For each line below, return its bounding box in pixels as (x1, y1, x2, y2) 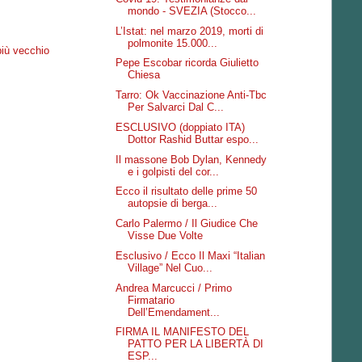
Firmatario (128, 293, 175, 306)
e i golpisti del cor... (128, 165, 220, 178)
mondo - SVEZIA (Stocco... (128, 4, 257, 17)
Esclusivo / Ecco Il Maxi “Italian (116, 249, 266, 262)
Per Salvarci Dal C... (128, 101, 225, 113)
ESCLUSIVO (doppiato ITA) (116, 120, 246, 133)
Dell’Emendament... (128, 305, 221, 318)
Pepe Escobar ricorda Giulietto (116, 57, 259, 69)
